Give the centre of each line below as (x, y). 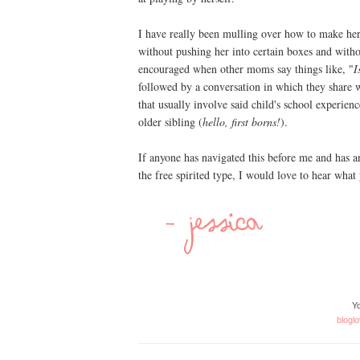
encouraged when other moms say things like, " (246, 69)
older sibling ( (170, 122)
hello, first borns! (241, 122)
